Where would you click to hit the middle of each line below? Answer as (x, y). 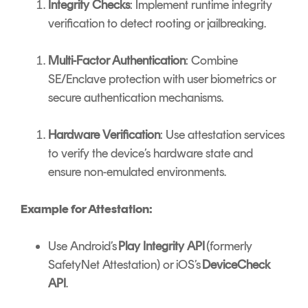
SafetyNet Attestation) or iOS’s (125, 265)
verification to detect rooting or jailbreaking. (157, 24)
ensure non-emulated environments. (137, 172)
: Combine (212, 61)
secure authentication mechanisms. (136, 98)
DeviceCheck (236, 265)
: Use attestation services (222, 135)
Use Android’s (83, 246)
